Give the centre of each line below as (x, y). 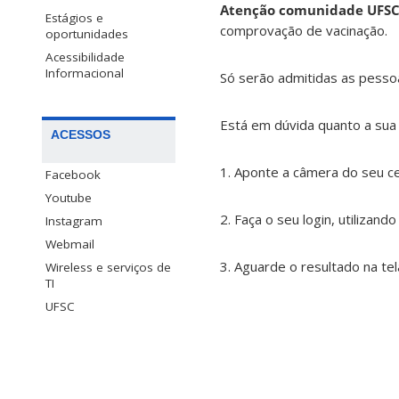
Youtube (69, 198)
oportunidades (87, 34)
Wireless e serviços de (108, 268)
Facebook (73, 175)
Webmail (70, 244)
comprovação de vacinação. (304, 31)
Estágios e (74, 18)
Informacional (85, 73)
